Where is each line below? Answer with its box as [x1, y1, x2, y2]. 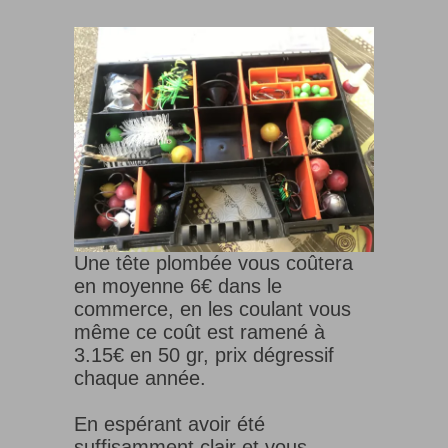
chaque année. [74, 367, 206, 390]
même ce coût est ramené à [74, 321, 325, 344]
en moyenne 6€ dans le [74, 275, 282, 298]
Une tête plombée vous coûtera [74, 252, 353, 275]
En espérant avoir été [74, 413, 265, 436]
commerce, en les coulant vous [74, 298, 351, 321]
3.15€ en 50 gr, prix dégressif [74, 344, 334, 367]
